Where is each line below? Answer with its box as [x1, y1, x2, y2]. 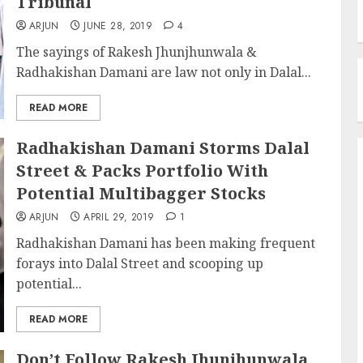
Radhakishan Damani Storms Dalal [15, 137, 310, 159]
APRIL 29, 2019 [83, 210, 155, 224]
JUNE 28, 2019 [83, 19, 153, 33]
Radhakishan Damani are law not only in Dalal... [15, 63, 311, 81]
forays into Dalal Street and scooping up [15, 254, 263, 272]
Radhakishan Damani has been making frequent [15, 234, 315, 252]
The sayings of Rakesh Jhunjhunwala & [15, 43, 257, 61]
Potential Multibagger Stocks [15, 182, 266, 204]
